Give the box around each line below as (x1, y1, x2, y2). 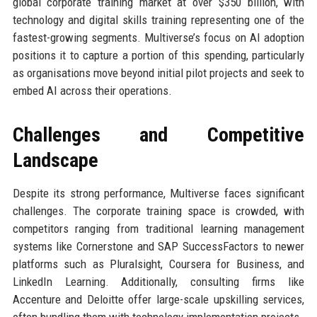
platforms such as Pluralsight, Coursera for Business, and (12, 257, 305, 271)
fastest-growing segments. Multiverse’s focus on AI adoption (12, 30, 305, 45)
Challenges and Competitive (12, 123, 305, 146)
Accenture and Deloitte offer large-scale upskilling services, (12, 292, 305, 306)
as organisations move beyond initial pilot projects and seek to (12, 66, 305, 80)
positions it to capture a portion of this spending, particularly (12, 48, 305, 62)
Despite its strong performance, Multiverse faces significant (12, 186, 305, 200)
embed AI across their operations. (12, 83, 172, 98)
